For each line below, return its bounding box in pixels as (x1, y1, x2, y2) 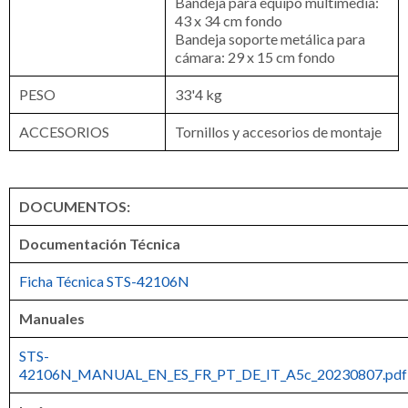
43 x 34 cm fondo (175, 11, 282, 29)
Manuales (19, 309, 85, 327)
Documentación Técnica (19, 234, 180, 252)
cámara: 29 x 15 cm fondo (175, 47, 335, 66)
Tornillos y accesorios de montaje (175, 122, 382, 140)
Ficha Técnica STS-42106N (19, 271, 189, 290)
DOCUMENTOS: (19, 197, 130, 215)
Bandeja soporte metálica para (175, 29, 365, 47)
